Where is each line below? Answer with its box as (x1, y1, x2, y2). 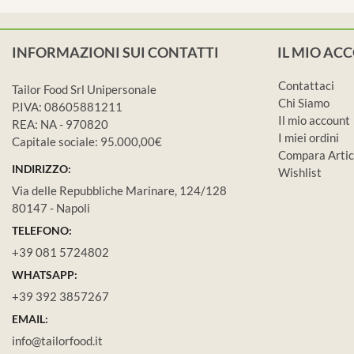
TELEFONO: (12, 224, 72, 238)
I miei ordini (278, 130, 339, 145)
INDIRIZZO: (12, 162, 71, 176)
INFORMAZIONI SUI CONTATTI (12, 43, 219, 62)
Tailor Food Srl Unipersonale (12, 82, 156, 97)
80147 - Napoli (12, 201, 90, 216)
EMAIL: (12, 312, 48, 326)
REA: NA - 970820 (12, 117, 108, 132)
